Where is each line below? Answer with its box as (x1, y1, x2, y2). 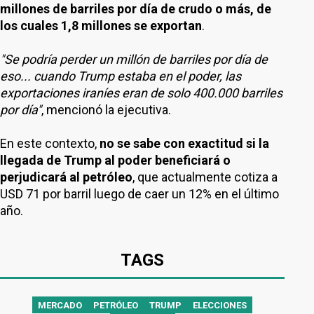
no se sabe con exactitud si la (97, 136, 269, 151)
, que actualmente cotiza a (132, 170, 278, 184)
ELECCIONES (193, 300, 247, 310)
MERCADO (38, 300, 82, 310)
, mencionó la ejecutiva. (41, 102, 171, 117)
